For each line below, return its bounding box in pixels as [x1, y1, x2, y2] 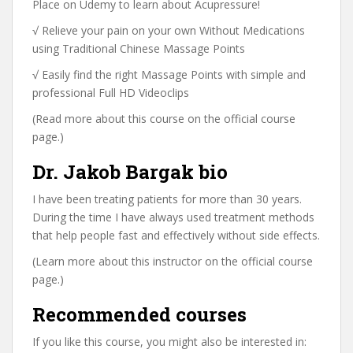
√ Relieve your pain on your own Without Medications [32, 23, 305, 38]
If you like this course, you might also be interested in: [32, 334, 307, 349]
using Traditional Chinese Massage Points [32, 41, 245, 56]
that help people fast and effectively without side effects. [32, 228, 320, 243]
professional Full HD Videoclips [32, 85, 189, 100]
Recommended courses [32, 302, 247, 327]
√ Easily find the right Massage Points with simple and [32, 67, 306, 82]
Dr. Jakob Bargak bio [32, 159, 228, 184]
